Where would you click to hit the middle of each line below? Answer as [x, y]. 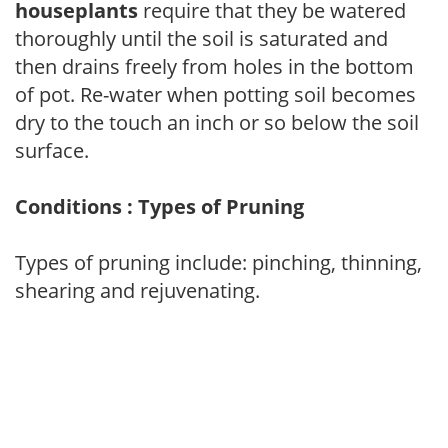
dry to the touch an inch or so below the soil [217, 122]
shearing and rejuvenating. [137, 290]
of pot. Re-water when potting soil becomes [215, 94]
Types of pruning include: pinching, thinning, [218, 262]
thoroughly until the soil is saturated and [201, 38]
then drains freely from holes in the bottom [214, 66]
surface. [52, 150]
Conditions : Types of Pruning [159, 206]
